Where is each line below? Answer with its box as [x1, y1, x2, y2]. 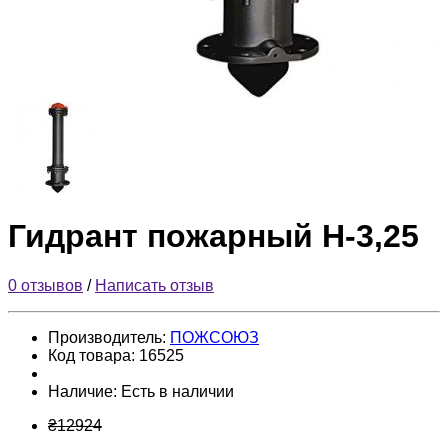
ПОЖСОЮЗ [170, 328, 259, 346]
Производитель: [48, 328, 170, 346]
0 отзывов [8, 276, 83, 294]
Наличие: [48, 382, 121, 400]
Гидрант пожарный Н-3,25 [8, 218, 419, 255]
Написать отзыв [95, 276, 214, 294]
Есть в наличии [121, 382, 234, 400]
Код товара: [48, 346, 139, 364]
